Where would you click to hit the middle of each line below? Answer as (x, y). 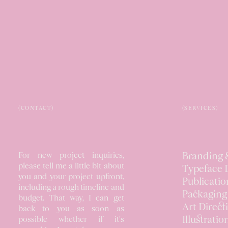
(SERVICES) (200, 109)
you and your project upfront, (71, 177)
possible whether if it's (71, 220)
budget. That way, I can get (71, 198)
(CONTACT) (36, 109)
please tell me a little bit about (71, 166)
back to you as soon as (71, 209)
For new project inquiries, (71, 156)
